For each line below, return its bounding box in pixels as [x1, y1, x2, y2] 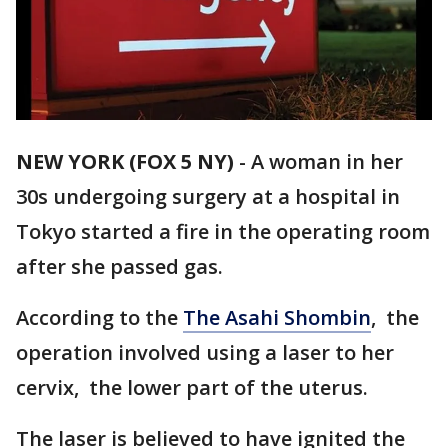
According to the [16, 304, 183, 332]
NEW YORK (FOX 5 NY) [16, 148, 234, 176]
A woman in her [251, 148, 403, 176]
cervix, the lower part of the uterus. [16, 374, 368, 402]
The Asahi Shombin [183, 304, 371, 332]
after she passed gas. [16, 253, 223, 281]
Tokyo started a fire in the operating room [16, 218, 430, 246]
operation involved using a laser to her [16, 339, 394, 367]
